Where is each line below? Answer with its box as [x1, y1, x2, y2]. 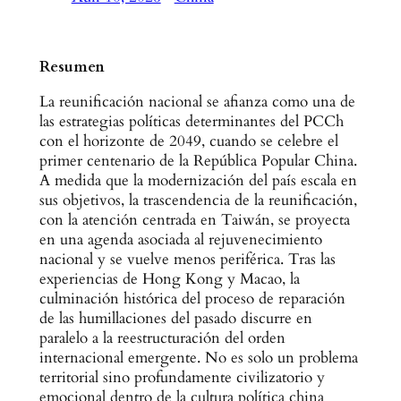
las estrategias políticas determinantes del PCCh [38, 110, 344, 132]
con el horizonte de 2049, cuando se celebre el [38, 130, 338, 151]
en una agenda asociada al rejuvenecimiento [38, 228, 322, 250]
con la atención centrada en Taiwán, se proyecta [38, 209, 350, 230]
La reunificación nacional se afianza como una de [38, 90, 355, 112]
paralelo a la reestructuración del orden [38, 327, 286, 348]
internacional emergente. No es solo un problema [38, 346, 358, 368]
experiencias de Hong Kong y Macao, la [38, 268, 300, 289]
